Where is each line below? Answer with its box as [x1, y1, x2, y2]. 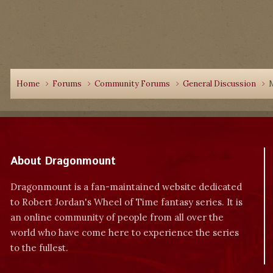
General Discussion [183, 79, 258, 89]
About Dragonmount [10, 154, 116, 169]
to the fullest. [10, 242, 68, 253]
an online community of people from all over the [10, 211, 224, 223]
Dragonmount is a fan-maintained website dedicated [10, 181, 242, 193]
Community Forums [94, 79, 172, 89]
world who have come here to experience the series [10, 227, 239, 238]
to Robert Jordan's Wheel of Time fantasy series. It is [10, 196, 243, 208]
